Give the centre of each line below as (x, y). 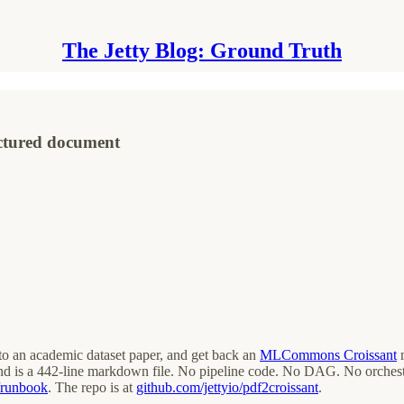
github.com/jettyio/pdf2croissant (227, 387)
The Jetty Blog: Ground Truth (202, 50)
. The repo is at (92, 387)
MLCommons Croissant (328, 354)
